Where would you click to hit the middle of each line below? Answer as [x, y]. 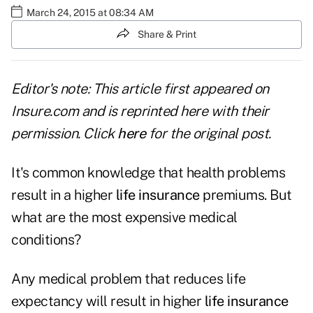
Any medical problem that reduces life [129, 279]
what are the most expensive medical [124, 218]
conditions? [46, 240]
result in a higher [64, 195]
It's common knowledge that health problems [148, 173]
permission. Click [64, 134]
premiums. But [246, 195]
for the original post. [208, 134]
